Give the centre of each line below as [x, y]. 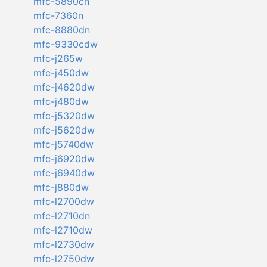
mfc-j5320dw [64, 116]
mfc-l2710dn [61, 216]
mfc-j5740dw [63, 145]
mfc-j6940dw [64, 173]
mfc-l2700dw [63, 202]
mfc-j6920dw [64, 159]
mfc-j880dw [61, 187]
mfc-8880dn [61, 30]
